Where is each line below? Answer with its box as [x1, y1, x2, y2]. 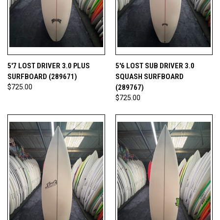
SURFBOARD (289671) [7, 72, 77, 81]
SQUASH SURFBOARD [115, 72, 184, 81]
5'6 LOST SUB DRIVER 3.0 [115, 61, 194, 70]
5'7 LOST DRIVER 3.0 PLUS [7, 61, 90, 70]
